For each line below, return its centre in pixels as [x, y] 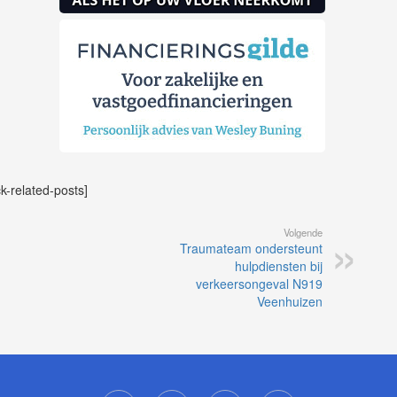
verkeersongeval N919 [259, 283]
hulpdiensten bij [279, 265]
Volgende [303, 232]
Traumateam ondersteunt [251, 248]
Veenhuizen [290, 301]
